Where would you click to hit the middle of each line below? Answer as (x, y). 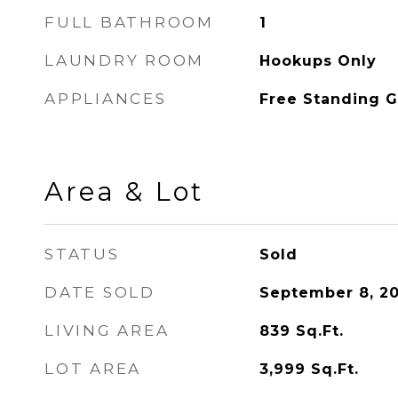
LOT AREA (93, 369)
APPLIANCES (106, 99)
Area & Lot (124, 191)
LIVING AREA (107, 330)
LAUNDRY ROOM (124, 60)
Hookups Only (318, 61)
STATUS (82, 254)
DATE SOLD (100, 292)
